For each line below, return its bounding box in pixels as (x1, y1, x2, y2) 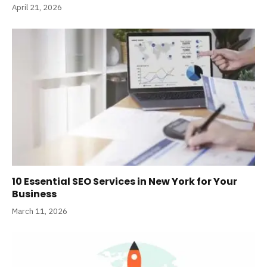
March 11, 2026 (12, 206, 67, 216)
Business (12, 187, 57, 201)
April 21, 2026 (12, 2, 62, 13)
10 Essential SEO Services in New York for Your (12, 174, 237, 188)
